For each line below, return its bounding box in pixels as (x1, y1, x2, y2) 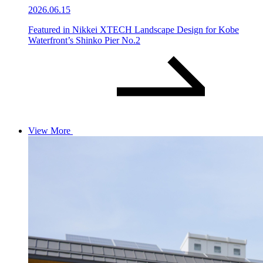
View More (28, 125, 70, 136)
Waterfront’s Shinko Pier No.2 (28, 35, 140, 45)
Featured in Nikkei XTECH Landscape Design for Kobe (28, 24, 239, 35)
